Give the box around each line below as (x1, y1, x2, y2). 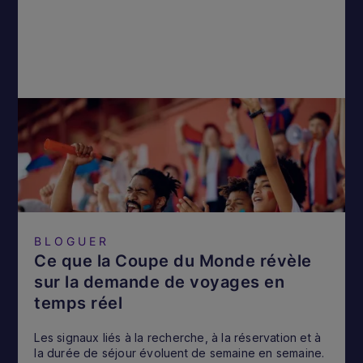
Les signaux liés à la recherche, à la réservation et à (34, 331, 322, 345)
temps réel (34, 293, 123, 314)
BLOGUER (34, 234, 110, 249)
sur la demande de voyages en (34, 272, 285, 293)
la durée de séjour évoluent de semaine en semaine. (34, 346, 325, 361)
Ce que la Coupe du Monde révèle (34, 251, 312, 271)
